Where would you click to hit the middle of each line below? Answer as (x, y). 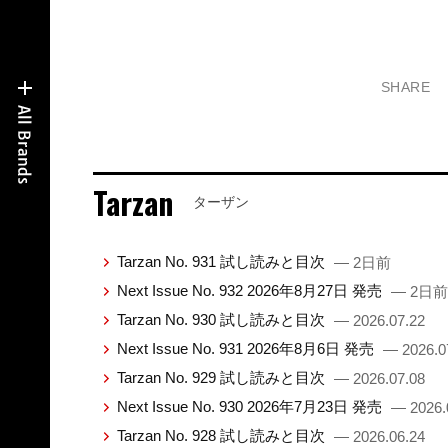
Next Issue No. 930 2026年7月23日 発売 (251, 407)
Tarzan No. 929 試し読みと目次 (222, 378)
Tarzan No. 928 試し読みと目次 (222, 436)
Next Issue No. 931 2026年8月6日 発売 (247, 349)
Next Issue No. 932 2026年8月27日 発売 (251, 291)
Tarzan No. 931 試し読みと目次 (222, 262)
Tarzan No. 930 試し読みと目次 (222, 320)
